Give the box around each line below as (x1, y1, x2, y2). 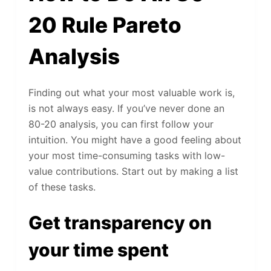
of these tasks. (28, 180, 96, 193)
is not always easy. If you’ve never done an (28, 102, 224, 114)
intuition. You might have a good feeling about (28, 133, 241, 146)
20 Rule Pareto (28, 12, 181, 38)
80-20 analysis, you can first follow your (28, 117, 214, 130)
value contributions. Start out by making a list (28, 165, 238, 177)
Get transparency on (28, 211, 212, 233)
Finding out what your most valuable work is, (28, 86, 235, 99)
